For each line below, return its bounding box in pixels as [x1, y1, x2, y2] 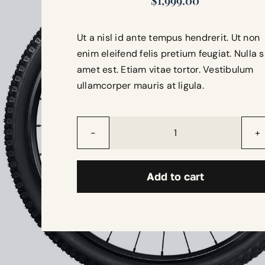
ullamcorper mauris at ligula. [76, 79, 204, 92]
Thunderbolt [174, 134, 230, 147]
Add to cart [146, 170, 204, 183]
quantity [174, 150, 212, 163]
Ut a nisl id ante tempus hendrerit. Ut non [76, 31, 260, 44]
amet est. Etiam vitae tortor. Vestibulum [76, 63, 254, 76]
